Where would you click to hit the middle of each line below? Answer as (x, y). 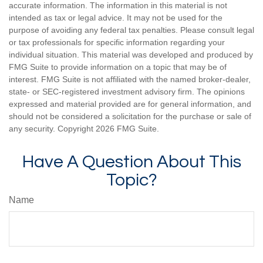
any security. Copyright (52, 128)
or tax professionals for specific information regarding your (117, 42)
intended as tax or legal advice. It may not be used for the (116, 17)
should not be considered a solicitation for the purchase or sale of (130, 116)
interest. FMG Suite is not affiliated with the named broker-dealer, (130, 79)
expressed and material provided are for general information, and (130, 104)
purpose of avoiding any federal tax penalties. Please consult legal (131, 30)
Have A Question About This (131, 161)
